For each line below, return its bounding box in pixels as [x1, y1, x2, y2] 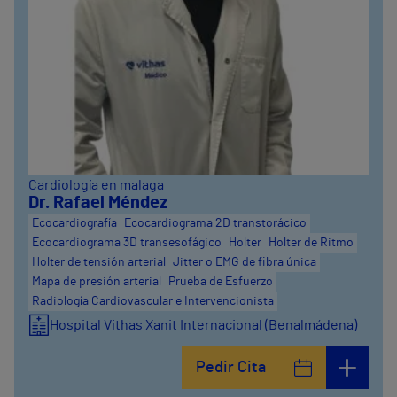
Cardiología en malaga [28, 178, 164, 192]
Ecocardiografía [32, 217, 117, 230]
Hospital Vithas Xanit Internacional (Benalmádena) [50, 318, 357, 332]
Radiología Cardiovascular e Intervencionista [32, 295, 274, 307]
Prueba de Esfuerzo [168, 276, 273, 288]
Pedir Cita [196, 360, 266, 376]
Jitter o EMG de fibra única [173, 256, 316, 269]
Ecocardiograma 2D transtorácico [124, 217, 307, 230]
